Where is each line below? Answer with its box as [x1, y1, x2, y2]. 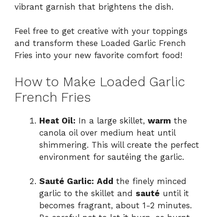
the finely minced [113, 176, 186, 186]
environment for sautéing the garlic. [39, 152, 184, 162]
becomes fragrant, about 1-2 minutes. [39, 201, 192, 211]
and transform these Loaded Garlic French [15, 38, 186, 48]
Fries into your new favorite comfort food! [15, 50, 182, 61]
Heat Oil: [39, 115, 76, 125]
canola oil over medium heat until [39, 127, 175, 138]
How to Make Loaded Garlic [15, 74, 185, 90]
